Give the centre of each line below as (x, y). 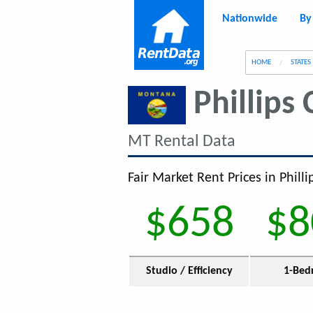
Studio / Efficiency (189, 271)
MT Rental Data (182, 142)
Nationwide (250, 19)
